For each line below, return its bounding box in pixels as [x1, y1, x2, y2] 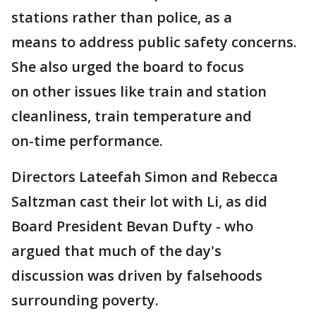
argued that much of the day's [11, 241, 225, 261]
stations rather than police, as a [11, 8, 236, 28]
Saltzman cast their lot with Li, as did [11, 192, 267, 212]
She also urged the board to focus [11, 57, 244, 77]
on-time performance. [11, 131, 166, 151]
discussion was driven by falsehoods [11, 266, 262, 286]
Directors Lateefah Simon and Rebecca [11, 167, 278, 187]
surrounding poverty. [11, 291, 159, 310]
